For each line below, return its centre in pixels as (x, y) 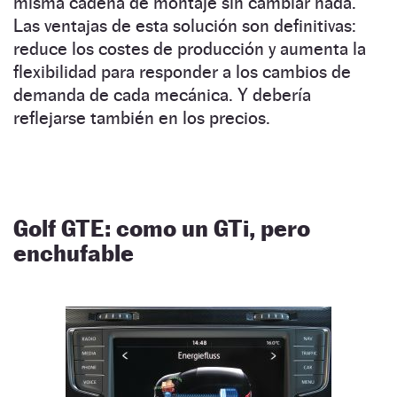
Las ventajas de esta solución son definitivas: (185, 25)
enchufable (74, 253)
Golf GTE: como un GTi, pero (162, 228)
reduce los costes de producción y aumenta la (190, 48)
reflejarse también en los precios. (142, 117)
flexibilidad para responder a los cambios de (182, 71)
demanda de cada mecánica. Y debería (162, 94)
